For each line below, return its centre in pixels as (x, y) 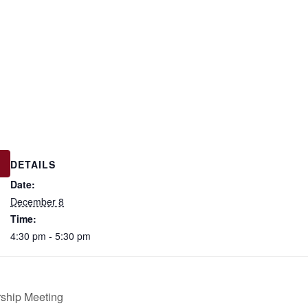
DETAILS (33, 165)
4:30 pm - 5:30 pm (51, 236)
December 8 (37, 202)
